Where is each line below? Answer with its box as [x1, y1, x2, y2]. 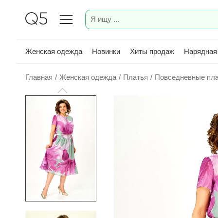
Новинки [92, 47, 120, 55]
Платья [123, 73, 148, 81]
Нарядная [184, 47, 217, 55]
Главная [25, 73, 53, 81]
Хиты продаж [130, 47, 174, 55]
